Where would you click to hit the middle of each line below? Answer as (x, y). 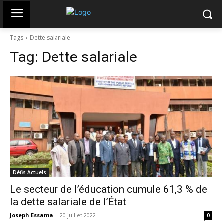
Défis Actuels (29, 172)
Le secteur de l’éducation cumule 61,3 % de (109, 189)
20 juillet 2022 (78, 215)
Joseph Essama (31, 215)
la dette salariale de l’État (68, 202)
